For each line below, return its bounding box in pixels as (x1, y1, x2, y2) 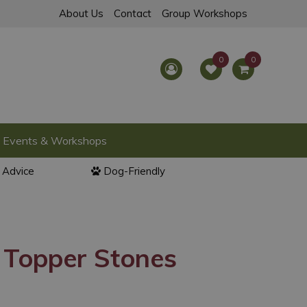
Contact (114, 7, 151, 20)
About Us (59, 7, 103, 20)
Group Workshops (162, 7, 247, 20)
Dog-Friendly (103, 164, 165, 177)
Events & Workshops (3, 134, 107, 147)
